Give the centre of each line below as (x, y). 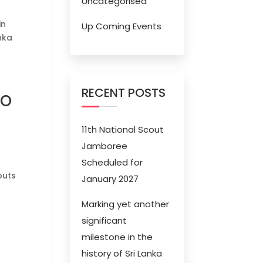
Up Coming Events (122, 26)
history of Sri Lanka (122, 253)
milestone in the (117, 237)
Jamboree (105, 146)
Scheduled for (112, 162)
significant (104, 220)
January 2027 (110, 179)
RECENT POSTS (124, 93)
